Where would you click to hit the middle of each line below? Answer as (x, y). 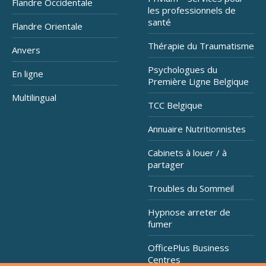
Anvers (26, 50)
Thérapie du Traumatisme (201, 46)
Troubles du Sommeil (191, 189)
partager (166, 165)
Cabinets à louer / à (187, 153)
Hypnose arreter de (189, 212)
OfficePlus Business (189, 248)
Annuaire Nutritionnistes (197, 129)
